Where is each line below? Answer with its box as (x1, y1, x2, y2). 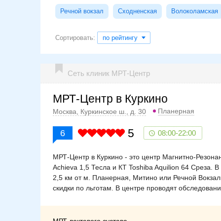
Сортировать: (55, 34, 97, 41)
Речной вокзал (60, 7, 104, 15)
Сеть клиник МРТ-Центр (68, 69, 150, 77)
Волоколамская (171, 7, 218, 15)
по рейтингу (103, 34, 138, 41)
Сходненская (118, 7, 157, 15)
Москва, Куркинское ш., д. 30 (53, 108, 146, 116)
